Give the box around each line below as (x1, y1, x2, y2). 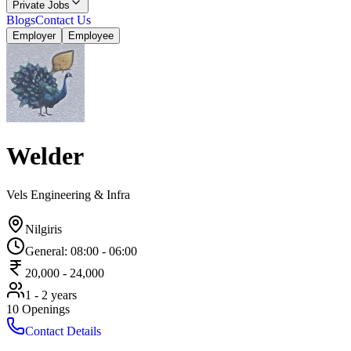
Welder (6, 142, 84, 171)
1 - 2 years (25, 288, 77, 302)
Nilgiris (25, 222, 62, 236)
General (25, 244, 64, 258)
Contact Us (35, 13, 91, 27)
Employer (13, 30, 56, 42)
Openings (22, 302, 70, 316)
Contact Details (25, 324, 101, 338)
